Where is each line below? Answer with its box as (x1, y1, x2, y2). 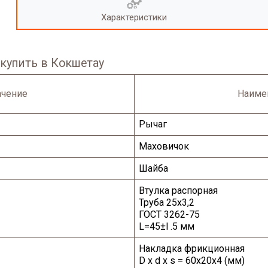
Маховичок (139, 141, 190, 153)
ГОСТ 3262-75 (139, 209, 200, 221)
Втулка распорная (139, 185, 218, 197)
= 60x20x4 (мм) (175, 255, 245, 267)
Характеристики (101, 12, 167, 23)
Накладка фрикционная (139, 243, 245, 255)
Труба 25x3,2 (139, 197, 195, 209)
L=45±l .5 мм (139, 221, 195, 233)
